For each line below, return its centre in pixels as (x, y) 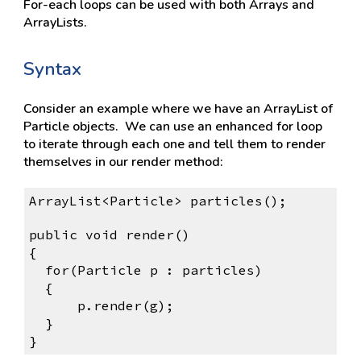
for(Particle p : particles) (154, 270)
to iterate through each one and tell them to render (175, 144)
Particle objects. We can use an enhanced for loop (173, 127)
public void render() (109, 235)
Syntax (53, 69)
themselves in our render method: (124, 162)
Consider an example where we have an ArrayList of (178, 109)
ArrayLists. (56, 23)
